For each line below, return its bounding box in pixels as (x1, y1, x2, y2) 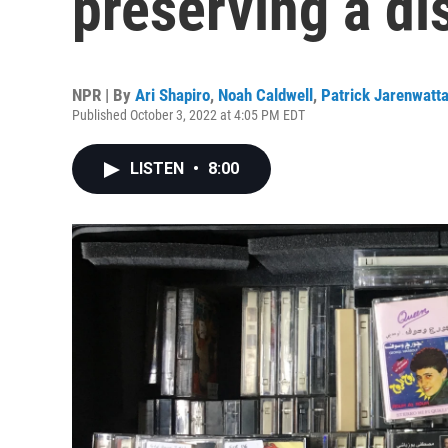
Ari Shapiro (135, 85, 210, 105)
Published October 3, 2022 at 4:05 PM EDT (72, 107, 305, 123)
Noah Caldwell (218, 85, 313, 105)
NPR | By (72, 85, 135, 105)
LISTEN (130, 159, 188, 178)
